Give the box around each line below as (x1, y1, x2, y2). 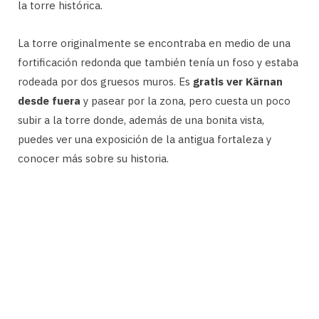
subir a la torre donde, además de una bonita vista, (18, 113, 264, 127)
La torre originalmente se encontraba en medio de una (18, 36, 291, 51)
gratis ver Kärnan (193, 75, 283, 89)
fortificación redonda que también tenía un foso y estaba (18, 56, 298, 70)
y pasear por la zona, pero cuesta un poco (80, 94, 291, 108)
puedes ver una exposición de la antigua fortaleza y (18, 132, 271, 147)
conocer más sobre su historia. (18, 152, 169, 166)
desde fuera (18, 94, 80, 108)
